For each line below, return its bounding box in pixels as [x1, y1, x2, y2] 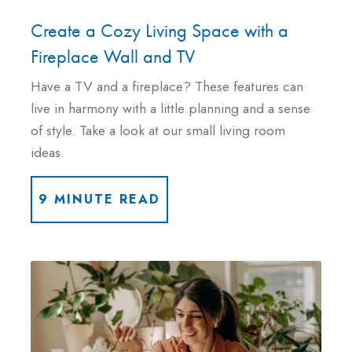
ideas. [31, 141, 64, 163]
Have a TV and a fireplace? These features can [31, 75, 303, 97]
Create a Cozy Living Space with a [31, 17, 288, 42]
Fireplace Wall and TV [31, 43, 195, 68]
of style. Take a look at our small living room [31, 119, 285, 141]
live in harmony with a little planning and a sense [31, 97, 310, 119]
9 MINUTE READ [38, 189, 160, 208]
